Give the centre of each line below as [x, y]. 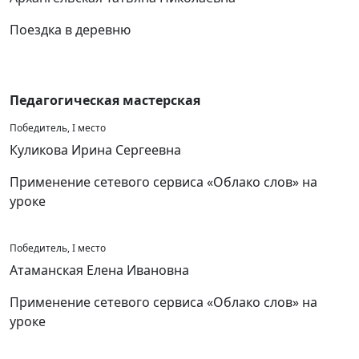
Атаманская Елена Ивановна [99, 270]
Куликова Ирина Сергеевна [95, 150]
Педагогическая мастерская [105, 100]
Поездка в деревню [70, 30]
